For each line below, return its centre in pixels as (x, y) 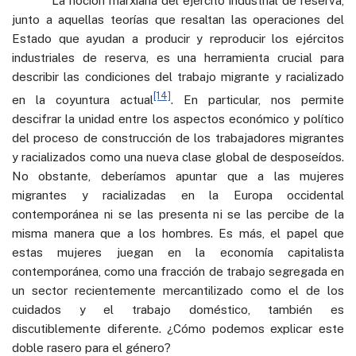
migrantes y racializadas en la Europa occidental (178, 195)
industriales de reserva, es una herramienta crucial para (178, 57)
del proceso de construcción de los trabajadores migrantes (178, 137)
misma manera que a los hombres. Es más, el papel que (178, 233)
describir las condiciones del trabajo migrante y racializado (178, 76)
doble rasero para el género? (91, 347)
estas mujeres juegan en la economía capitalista (178, 252)
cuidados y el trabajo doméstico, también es (178, 309)
